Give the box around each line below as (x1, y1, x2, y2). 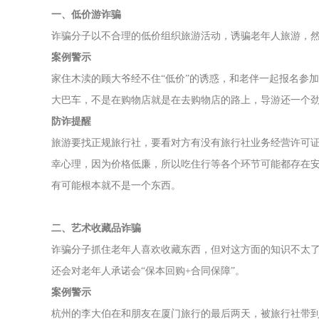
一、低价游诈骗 (51, 9, 121, 20)
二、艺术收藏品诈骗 (51, 223, 141, 234)
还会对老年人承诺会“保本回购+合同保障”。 (51, 266, 245, 276)
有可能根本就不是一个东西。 (51, 180, 181, 191)
